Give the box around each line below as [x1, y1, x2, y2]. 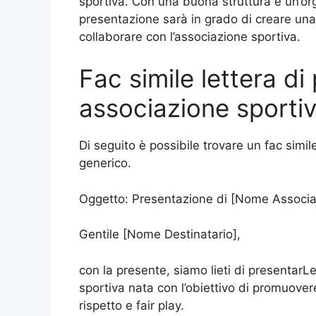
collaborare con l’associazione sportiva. [79, 29, 300, 44]
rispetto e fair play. [79, 298, 184, 312]
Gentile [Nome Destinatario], [79, 227, 241, 241]
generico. [79, 156, 131, 170]
